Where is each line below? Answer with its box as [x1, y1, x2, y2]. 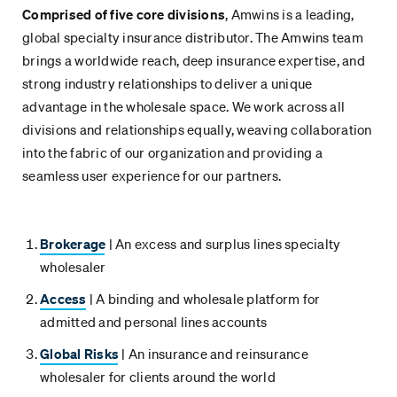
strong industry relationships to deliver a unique [22, 74, 313, 93]
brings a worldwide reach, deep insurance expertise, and [22, 51, 365, 70]
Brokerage [40, 235, 106, 253]
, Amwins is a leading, [225, 5, 354, 24]
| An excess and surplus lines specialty [105, 235, 341, 253]
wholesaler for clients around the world [40, 368, 276, 386]
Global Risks [40, 345, 119, 363]
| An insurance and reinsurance [119, 345, 308, 363]
